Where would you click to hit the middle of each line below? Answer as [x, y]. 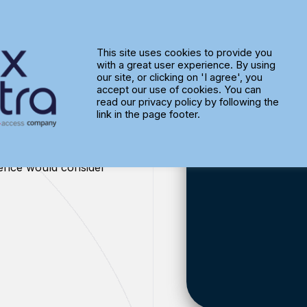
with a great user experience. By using [186, 65]
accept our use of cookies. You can [179, 90]
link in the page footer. [148, 114]
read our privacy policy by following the [187, 102]
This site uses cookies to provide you [184, 53]
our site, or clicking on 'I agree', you [179, 77]
